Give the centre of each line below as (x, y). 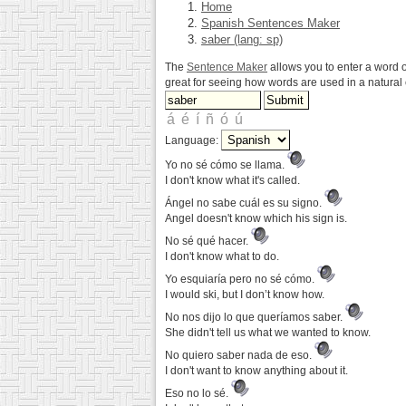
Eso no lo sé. (198, 393)
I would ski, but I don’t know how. (245, 295)
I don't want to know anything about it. (256, 371)
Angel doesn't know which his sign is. (256, 218)
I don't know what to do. (222, 256)
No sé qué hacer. (208, 241)
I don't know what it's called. (232, 180)
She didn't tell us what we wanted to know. (268, 333)
